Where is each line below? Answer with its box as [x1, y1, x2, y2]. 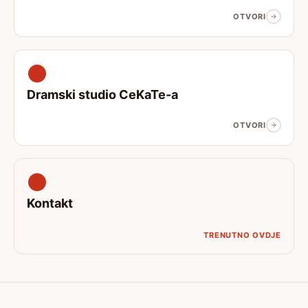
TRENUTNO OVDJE [203, 230, 281, 240]
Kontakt [27, 196, 73, 210]
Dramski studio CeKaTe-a [27, 87, 178, 102]
